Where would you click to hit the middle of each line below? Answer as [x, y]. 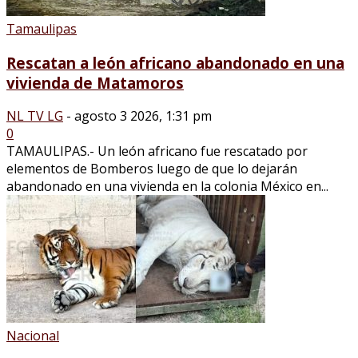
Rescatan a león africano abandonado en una [175, 62]
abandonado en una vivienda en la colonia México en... [167, 187]
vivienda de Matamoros [95, 82]
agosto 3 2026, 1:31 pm [143, 116]
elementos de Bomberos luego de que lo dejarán [152, 169]
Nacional [33, 336]
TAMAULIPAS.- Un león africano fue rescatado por [157, 151]
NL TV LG [35, 116]
